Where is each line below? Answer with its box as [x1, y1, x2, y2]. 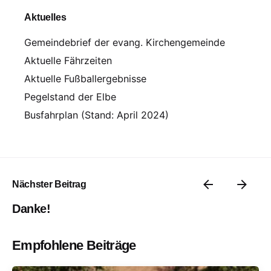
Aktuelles [24, 11, 67, 22]
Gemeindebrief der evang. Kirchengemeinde [24, 36, 225, 48]
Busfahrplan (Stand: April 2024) [24, 108, 169, 121]
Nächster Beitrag [12, 178, 87, 190]
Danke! [12, 201, 50, 215]
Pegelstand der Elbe [24, 90, 116, 103]
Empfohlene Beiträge [12, 237, 136, 253]
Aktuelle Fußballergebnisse [24, 72, 146, 85]
